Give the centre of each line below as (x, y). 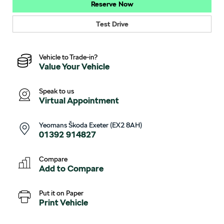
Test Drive (112, 24)
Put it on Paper (61, 193)
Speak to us (56, 91)
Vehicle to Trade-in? (68, 57)
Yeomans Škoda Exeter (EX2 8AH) (90, 125)
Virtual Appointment (79, 100)
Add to (52, 168)
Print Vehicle (63, 202)
